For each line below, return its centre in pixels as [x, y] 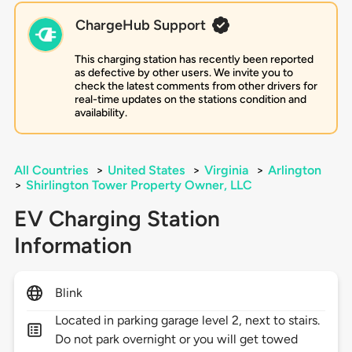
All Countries [51, 170]
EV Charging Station [117, 219]
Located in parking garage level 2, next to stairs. [187, 321]
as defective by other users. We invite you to [183, 73]
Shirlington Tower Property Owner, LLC [139, 185]
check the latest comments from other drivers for [196, 86]
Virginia [226, 170]
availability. [101, 113]
